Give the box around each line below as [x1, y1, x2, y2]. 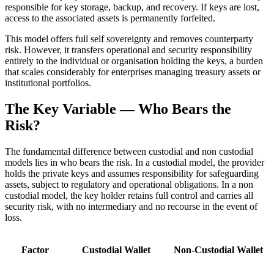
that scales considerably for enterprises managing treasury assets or [5, 66, 261, 77]
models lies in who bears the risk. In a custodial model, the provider [5, 157, 264, 168]
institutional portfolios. [5, 77, 91, 88]
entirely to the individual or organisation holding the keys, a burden [5, 55, 263, 66]
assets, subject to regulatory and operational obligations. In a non [5, 179, 253, 190]
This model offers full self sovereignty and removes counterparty [5, 33, 253, 44]
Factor [21, 244, 49, 255]
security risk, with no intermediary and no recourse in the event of [5, 201, 257, 212]
